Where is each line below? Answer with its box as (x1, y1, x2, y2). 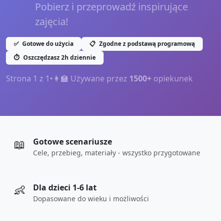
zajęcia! (35, 15, 68, 28)
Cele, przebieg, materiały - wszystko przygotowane (33, 148, 200, 157)
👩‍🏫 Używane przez (53, 73, 129, 84)
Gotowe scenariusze (33, 136, 112, 147)
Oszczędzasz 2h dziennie (22, 53, 96, 62)
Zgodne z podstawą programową (98, 39, 195, 48)
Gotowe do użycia (21, 39, 74, 48)
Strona (6, 73, 33, 84)
